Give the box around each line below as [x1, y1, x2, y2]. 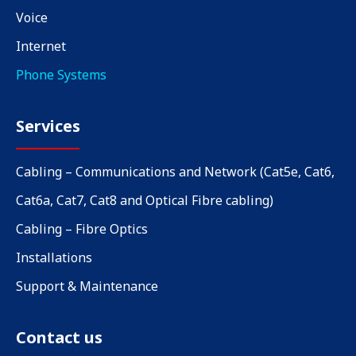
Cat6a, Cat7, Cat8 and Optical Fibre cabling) [16, 191, 273, 209]
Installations [16, 248, 92, 266]
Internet [16, 37, 66, 55]
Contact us [16, 326, 103, 348]
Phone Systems [16, 65, 106, 83]
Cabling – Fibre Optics [16, 219, 148, 238]
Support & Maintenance [16, 277, 158, 295]
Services [16, 114, 80, 137]
